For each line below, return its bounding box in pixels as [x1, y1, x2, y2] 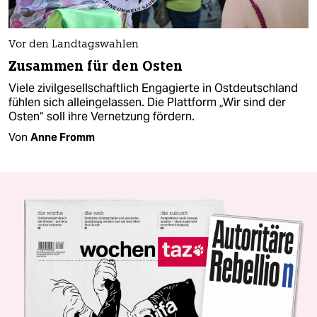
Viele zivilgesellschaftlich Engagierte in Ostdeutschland [8, 80, 298, 96]
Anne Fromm [30, 129, 95, 144]
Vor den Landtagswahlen [8, 39, 139, 50]
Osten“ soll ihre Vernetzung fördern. [8, 108, 195, 124]
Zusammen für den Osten [8, 57, 183, 75]
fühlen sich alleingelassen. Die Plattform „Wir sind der [8, 94, 286, 110]
